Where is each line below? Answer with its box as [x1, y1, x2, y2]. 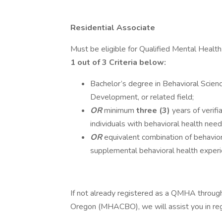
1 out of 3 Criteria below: [70, 57, 166, 68]
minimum [104, 105, 136, 116]
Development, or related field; [90, 92, 196, 103]
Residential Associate [70, 22, 155, 33]
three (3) [136, 105, 170, 116]
